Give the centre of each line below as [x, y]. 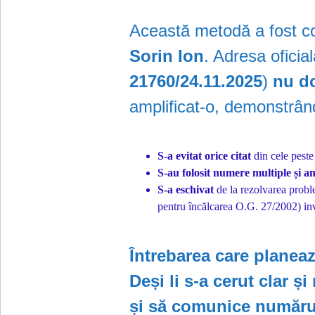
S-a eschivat [186, 189]
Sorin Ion [167, 56]
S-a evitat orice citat [205, 155]
